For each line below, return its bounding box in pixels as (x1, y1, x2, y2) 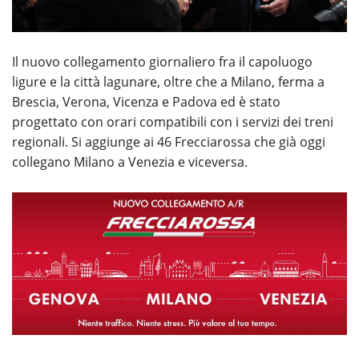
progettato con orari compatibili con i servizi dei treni (12, 112, 333, 131)
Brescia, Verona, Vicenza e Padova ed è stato (12, 92, 280, 111)
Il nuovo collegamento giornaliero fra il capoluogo (12, 52, 313, 71)
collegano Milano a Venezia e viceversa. (12, 152, 248, 171)
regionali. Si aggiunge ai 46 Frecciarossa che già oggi (12, 132, 325, 151)
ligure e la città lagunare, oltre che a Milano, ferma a (12, 72, 325, 91)
